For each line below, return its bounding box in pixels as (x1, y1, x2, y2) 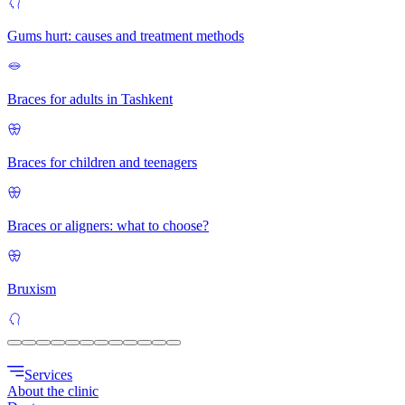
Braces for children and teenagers (7, 154, 197, 170)
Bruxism (7, 280, 56, 297)
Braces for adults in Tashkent (7, 90, 173, 107)
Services (24, 366, 72, 382)
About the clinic (7, 382, 99, 399)
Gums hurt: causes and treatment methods (7, 27, 244, 43)
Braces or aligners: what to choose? (7, 217, 209, 233)
